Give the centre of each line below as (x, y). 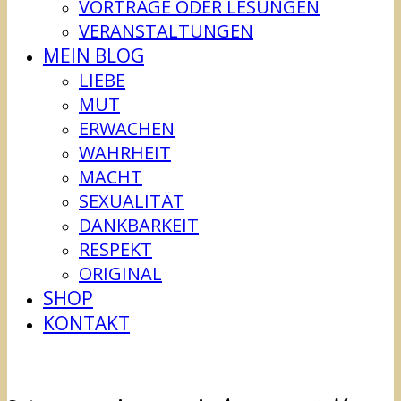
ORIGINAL (120, 273)
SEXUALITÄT (132, 201)
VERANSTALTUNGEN (166, 31)
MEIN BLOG (94, 55)
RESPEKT (115, 249)
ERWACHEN (127, 128)
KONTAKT (86, 323)
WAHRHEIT (125, 153)
